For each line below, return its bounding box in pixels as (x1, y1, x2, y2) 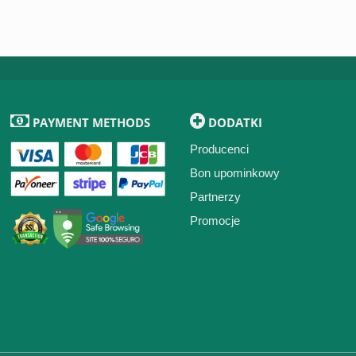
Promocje (189, 214, 240, 227)
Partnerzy (189, 190, 241, 203)
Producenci (189, 142, 249, 156)
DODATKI (204, 114, 262, 130)
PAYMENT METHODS (29, 114, 151, 130)
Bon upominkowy (189, 166, 280, 180)
